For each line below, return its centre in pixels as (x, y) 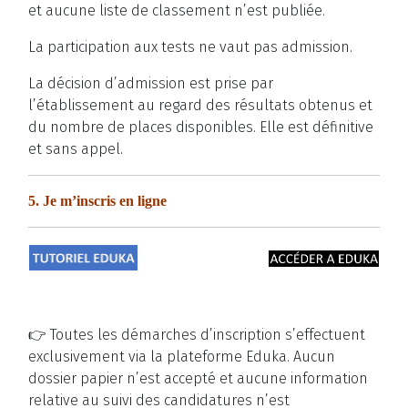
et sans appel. (76, 149)
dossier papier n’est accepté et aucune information (198, 379)
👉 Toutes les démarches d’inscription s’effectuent (197, 335)
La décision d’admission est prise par (151, 84)
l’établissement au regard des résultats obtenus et (200, 106)
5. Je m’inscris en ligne (97, 201)
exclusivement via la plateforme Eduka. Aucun (182, 357)
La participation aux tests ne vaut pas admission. (190, 47)
